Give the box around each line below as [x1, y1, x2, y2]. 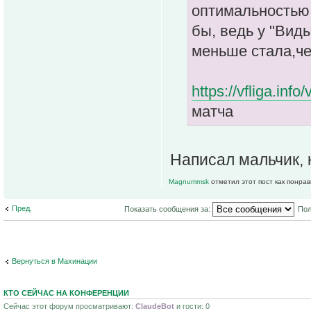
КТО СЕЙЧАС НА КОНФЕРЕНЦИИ [3, 289, 129, 298]
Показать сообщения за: [124, 204, 212, 213]
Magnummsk [169, 178, 211, 186]
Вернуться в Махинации [12, 256, 97, 265]
